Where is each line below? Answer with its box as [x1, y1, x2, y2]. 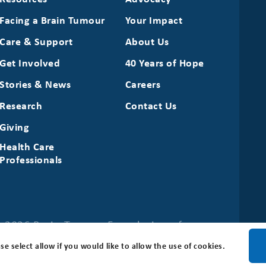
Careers [125, 77, 161, 91]
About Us [125, 34, 169, 49]
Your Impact [125, 12, 183, 27]
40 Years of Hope [125, 55, 204, 70]
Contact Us [125, 98, 177, 113]
